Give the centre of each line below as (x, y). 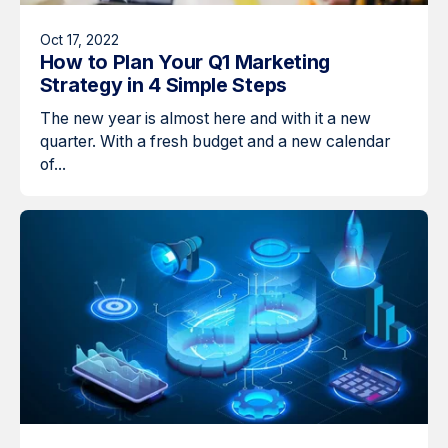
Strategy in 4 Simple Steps (163, 85)
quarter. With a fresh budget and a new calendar (214, 142)
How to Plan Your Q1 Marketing (185, 62)
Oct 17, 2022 (79, 40)
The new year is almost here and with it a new (205, 119)
